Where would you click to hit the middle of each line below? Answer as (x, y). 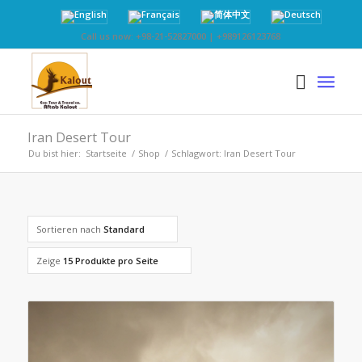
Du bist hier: (54, 153)
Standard (124, 229)
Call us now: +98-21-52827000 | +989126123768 (181, 36)
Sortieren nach (69, 229)
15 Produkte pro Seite (110, 261)
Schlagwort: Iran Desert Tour (233, 153)
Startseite (106, 153)
